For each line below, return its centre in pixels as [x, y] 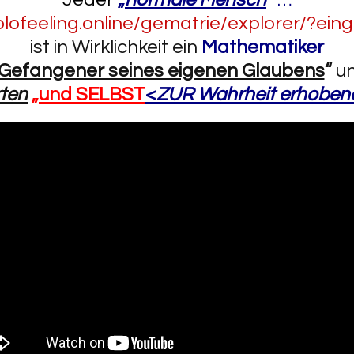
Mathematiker [263, 47]
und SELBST [92, 94]
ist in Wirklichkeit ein [116, 47]
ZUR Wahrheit [216, 94]
